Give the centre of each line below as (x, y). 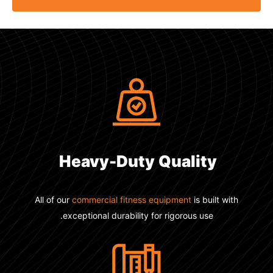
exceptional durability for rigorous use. (150, 215)
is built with (227, 200)
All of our (66, 200)
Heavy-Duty (119, 161)
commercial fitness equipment (144, 200)
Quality (200, 161)
